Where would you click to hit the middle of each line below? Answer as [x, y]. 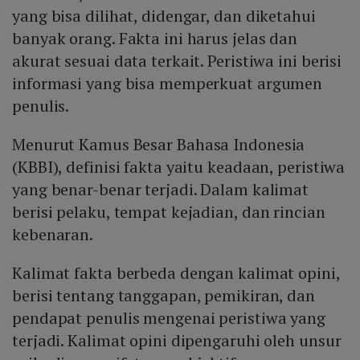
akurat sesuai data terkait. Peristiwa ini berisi [177, 61]
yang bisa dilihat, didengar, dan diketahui [164, 16]
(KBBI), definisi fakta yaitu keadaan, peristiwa [179, 167]
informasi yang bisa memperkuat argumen [168, 84]
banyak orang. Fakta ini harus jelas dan [155, 39]
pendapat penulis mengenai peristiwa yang [169, 318]
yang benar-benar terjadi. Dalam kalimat [161, 190]
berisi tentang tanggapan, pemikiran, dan [164, 296]
